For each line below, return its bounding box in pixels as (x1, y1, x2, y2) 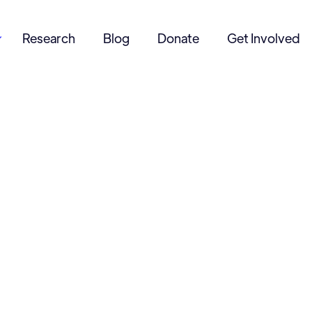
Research (22, 29, 75, 46)
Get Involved (226, 29, 300, 46)
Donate (157, 29, 199, 46)
